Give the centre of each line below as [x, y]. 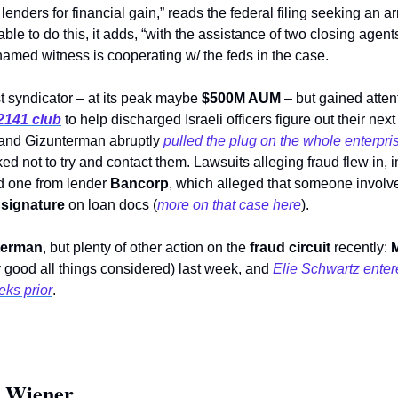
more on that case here [229, 205]
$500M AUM [241, 99]
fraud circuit [290, 248]
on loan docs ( [111, 205]
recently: [361, 248]
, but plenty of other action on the [146, 248]
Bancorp [139, 184]
